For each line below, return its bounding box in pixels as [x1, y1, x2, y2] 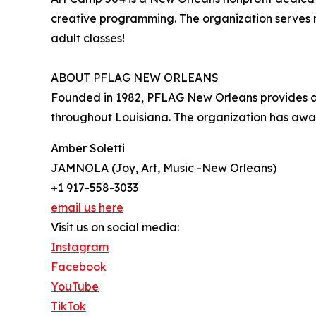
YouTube [51, 279, 99, 294]
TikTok [51, 299, 86, 314]
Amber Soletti [51, 141, 125, 156]
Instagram [51, 240, 109, 255]
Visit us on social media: [51, 220, 179, 235]
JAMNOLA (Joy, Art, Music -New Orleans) [51, 161, 276, 176]
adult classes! [51, 31, 125, 46]
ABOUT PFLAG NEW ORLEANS [51, 71, 219, 85]
